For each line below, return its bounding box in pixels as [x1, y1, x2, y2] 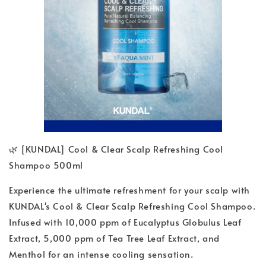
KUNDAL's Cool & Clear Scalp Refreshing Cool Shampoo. [9, 199, 256, 212]
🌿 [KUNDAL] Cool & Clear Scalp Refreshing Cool [9, 142, 224, 155]
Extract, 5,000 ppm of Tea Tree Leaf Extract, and [9, 231, 220, 244]
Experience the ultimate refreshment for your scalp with [9, 183, 251, 196]
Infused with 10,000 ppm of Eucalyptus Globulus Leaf [9, 215, 242, 228]
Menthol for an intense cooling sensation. [9, 247, 194, 260]
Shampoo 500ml [9, 158, 83, 171]
